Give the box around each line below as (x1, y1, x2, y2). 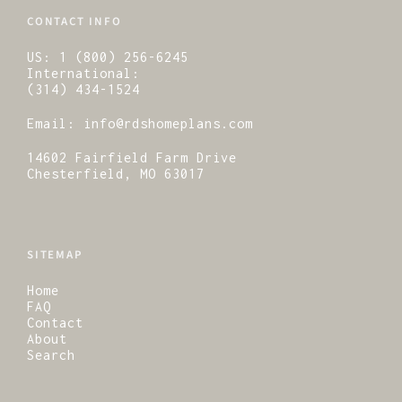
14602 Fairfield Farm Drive (27, 150, 237, 165)
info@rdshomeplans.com (83, 116, 253, 131)
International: (27, 66, 140, 81)
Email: (27, 116, 83, 131)
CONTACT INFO (27, 13, 122, 29)
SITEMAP (27, 247, 83, 262)
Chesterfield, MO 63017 (27, 166, 205, 181)
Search (27, 347, 75, 363)
